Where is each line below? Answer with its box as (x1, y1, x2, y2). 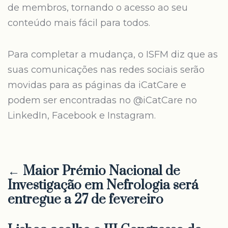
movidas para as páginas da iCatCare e (8, 79, 186, 91)
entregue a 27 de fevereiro (8, 191, 163, 208)
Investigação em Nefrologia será (8, 177, 198, 194)
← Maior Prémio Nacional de (8, 163, 180, 180)
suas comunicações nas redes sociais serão (8, 64, 205, 75)
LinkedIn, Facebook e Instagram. (8, 110, 156, 121)
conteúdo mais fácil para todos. (8, 17, 150, 28)
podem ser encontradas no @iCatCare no (8, 95, 197, 106)
